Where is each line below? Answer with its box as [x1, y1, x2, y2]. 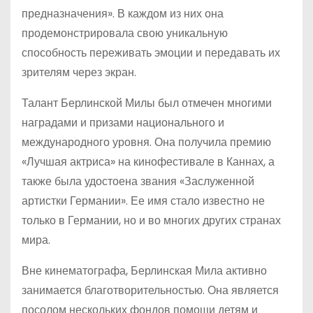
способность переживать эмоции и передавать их [22, 45, 280, 61]
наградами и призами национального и [22, 115, 224, 131]
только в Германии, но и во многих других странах [22, 212, 281, 228]
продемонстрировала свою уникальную [22, 25, 228, 41]
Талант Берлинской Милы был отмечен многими [22, 95, 272, 111]
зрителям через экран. [22, 64, 136, 80]
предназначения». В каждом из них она [22, 6, 224, 22]
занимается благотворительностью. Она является [22, 282, 279, 298]
